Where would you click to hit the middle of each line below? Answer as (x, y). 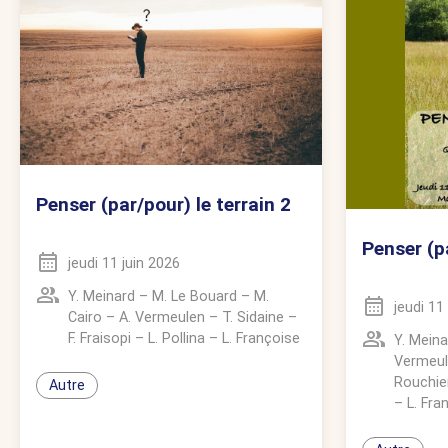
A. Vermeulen (162, 317)
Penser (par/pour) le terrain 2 (163, 204)
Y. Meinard (101, 296)
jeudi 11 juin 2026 (124, 263)
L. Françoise (261, 338)
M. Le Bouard (194, 296)
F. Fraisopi (99, 338)
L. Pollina (176, 338)
